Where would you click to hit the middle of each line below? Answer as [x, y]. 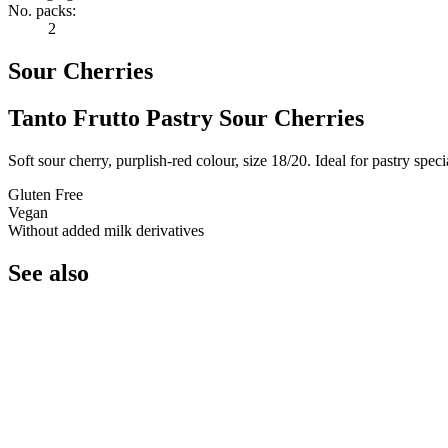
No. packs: [42, 10]
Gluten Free [45, 194]
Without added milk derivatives [106, 230]
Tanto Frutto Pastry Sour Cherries [186, 117]
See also [48, 272]
